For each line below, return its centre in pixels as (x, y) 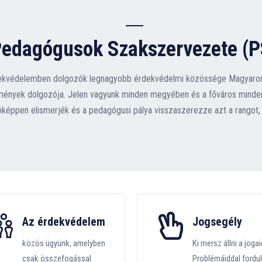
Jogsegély (217, 222)
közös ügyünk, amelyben (63, 243)
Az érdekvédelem (63, 222)
